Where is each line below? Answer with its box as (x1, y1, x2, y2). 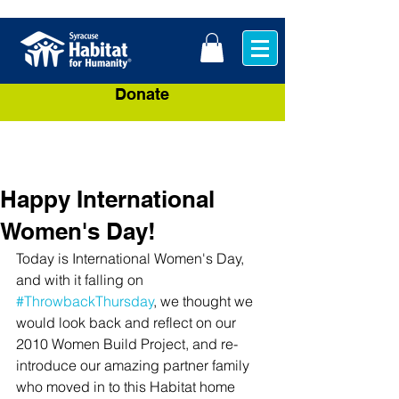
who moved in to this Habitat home (16, 378, 239, 396)
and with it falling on (16, 271, 147, 289)
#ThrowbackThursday (16, 292, 154, 311)
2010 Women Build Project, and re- (16, 335, 238, 354)
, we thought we (154, 292, 256, 311)
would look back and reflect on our (16, 313, 240, 332)
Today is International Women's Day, (16, 249, 248, 268)
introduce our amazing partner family (16, 356, 253, 375)
